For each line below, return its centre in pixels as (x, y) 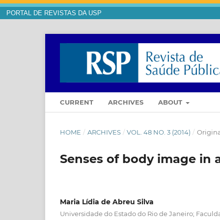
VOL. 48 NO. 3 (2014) (159, 132)
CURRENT (77, 102)
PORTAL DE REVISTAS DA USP (54, 13)
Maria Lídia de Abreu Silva (107, 202)
